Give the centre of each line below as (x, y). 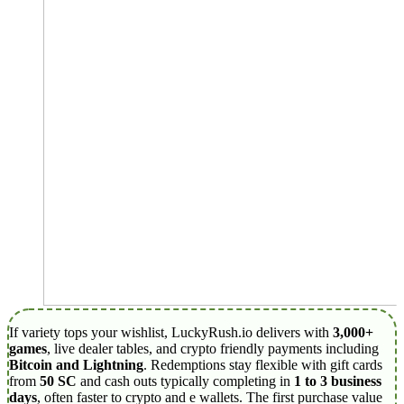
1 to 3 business (338, 381)
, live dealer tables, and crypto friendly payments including (213, 348)
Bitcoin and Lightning (76, 364)
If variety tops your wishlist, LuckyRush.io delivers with (171, 332)
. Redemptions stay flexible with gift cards (263, 364)
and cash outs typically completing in (185, 381)
